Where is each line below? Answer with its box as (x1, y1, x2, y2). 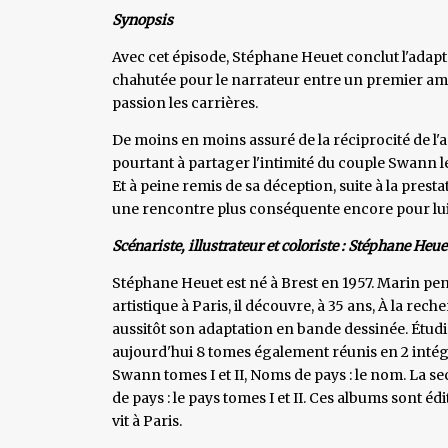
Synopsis (112, 10, 173, 29)
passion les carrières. (112, 93, 258, 112)
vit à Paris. (112, 411, 182, 430)
